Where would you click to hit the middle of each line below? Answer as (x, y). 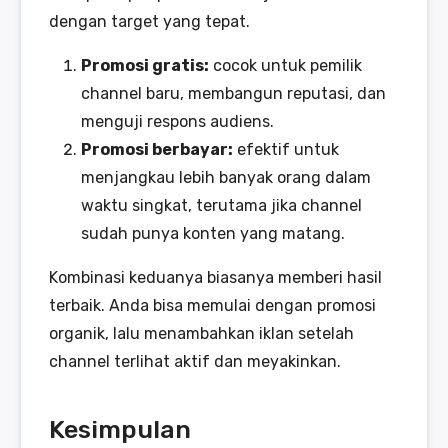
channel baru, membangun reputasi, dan (233, 94)
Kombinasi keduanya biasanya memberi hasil (215, 278)
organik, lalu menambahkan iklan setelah (201, 334)
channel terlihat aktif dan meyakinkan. (195, 362)
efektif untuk (286, 150)
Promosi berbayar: (157, 150)
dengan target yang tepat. (149, 22)
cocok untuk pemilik (285, 66)
